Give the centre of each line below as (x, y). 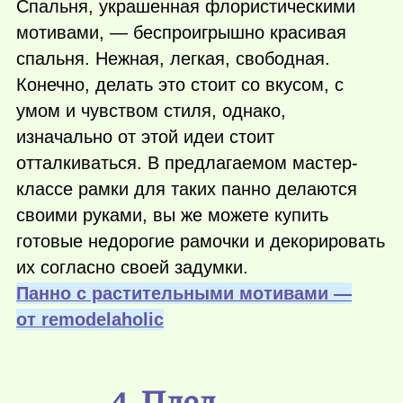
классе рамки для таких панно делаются (187, 189)
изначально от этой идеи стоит (145, 137)
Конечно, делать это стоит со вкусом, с (180, 85)
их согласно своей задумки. (132, 268)
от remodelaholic (90, 320)
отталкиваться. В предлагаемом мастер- (187, 163)
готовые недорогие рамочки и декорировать (201, 242)
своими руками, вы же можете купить (172, 215)
